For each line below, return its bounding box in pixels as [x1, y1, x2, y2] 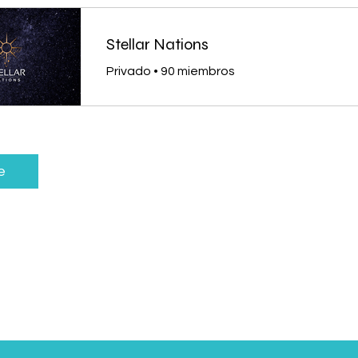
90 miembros [161, 64, 235, 78]
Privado [106, 64, 151, 78]
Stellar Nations [106, 34, 209, 54]
